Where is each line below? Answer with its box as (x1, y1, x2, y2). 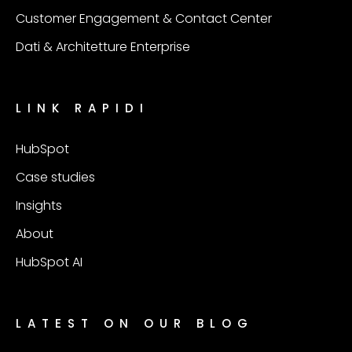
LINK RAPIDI (16, 100, 149, 116)
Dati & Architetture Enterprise (16, 38, 190, 56)
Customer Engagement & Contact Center (16, 9, 272, 27)
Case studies (16, 168, 95, 186)
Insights (16, 196, 62, 214)
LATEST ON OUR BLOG (16, 315, 254, 332)
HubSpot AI (16, 253, 82, 271)
